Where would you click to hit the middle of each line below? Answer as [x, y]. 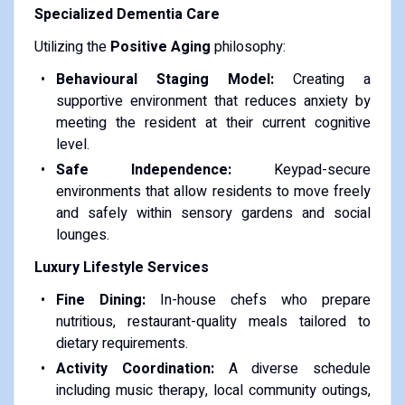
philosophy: [248, 47]
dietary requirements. [122, 343]
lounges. [82, 235]
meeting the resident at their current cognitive [213, 122]
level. [72, 144]
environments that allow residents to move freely [213, 191]
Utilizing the [72, 47]
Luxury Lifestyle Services [121, 267]
